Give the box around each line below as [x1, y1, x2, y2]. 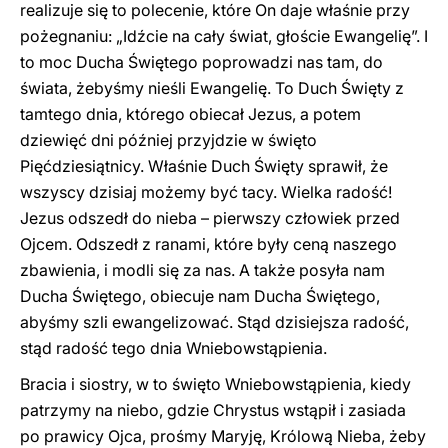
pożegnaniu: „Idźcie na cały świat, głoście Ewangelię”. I [20, 26, 428, 46]
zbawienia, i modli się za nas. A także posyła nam [20, 260, 385, 280]
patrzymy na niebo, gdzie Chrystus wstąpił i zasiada [20, 400, 406, 420]
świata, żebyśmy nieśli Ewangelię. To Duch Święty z [20, 78, 404, 98]
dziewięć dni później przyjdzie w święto [20, 130, 317, 150]
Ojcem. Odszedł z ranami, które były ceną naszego [20, 234, 397, 254]
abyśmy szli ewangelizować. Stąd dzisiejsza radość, [20, 312, 409, 332]
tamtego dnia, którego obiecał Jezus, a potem [20, 104, 361, 124]
